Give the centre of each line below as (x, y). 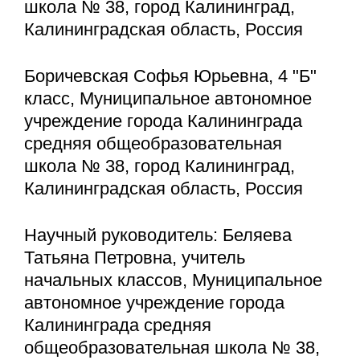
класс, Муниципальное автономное (168, 98)
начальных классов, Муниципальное (173, 280)
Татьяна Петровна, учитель (135, 258)
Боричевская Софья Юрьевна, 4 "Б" (170, 76)
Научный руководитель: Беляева (158, 235)
